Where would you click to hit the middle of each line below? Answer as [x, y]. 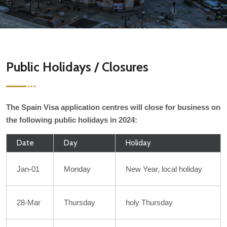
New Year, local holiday [164, 169]
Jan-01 [28, 169]
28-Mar [29, 202]
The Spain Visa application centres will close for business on [113, 107]
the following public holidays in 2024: [72, 120]
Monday [77, 169]
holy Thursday [149, 202]
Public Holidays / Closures [77, 67]
